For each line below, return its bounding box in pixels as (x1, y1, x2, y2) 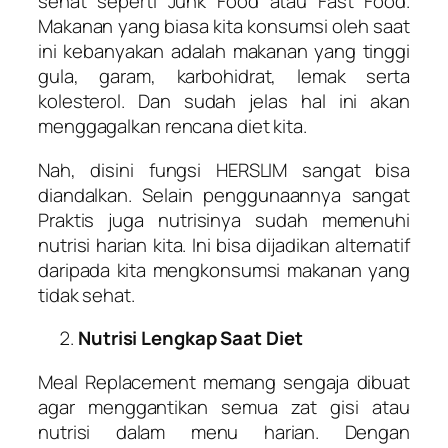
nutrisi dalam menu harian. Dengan (38, 418, 410, 445)
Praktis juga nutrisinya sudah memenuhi (38, 206, 410, 233)
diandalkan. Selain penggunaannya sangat (38, 181, 410, 208)
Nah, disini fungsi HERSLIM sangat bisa (38, 156, 410, 183)
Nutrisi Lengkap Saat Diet (78, 325, 303, 352)
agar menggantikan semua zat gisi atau (38, 393, 410, 420)
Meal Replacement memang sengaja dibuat (38, 368, 410, 395)
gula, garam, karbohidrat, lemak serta (38, 63, 410, 90)
